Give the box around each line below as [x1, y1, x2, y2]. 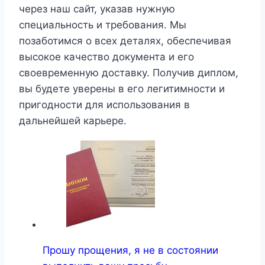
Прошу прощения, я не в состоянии [43, 244, 218, 257]
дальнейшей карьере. [19, 115, 127, 127]
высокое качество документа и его [19, 51, 194, 63]
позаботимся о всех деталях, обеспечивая [19, 35, 231, 47]
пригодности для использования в [19, 99, 190, 111]
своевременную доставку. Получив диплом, [19, 67, 238, 79]
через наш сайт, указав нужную [19, 3, 175, 15]
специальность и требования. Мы [19, 19, 186, 31]
